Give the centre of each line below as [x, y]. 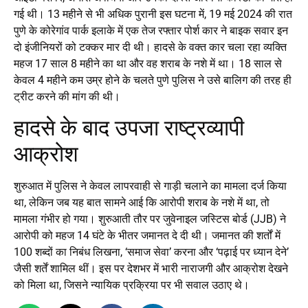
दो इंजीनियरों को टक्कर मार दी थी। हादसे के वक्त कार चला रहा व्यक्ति [150, 47]
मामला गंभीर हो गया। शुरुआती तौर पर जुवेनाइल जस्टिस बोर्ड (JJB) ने [150, 219]
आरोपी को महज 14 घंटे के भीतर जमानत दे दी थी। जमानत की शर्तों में [147, 236]
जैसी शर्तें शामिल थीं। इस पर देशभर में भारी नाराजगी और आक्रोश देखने [151, 269]
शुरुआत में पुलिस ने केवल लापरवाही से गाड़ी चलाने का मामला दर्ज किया [150, 186]
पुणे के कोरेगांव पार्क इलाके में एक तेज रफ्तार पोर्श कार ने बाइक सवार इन [151, 30]
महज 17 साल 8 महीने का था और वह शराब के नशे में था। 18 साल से [148, 63]
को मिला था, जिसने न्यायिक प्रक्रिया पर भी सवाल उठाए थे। [132, 285]
